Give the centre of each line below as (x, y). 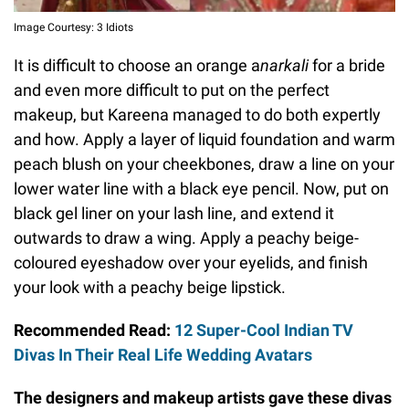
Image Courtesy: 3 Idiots (73, 28)
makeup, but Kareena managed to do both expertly (197, 115)
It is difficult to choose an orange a (137, 66)
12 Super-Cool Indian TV (264, 330)
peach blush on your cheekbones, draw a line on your (204, 164)
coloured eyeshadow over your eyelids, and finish (191, 263)
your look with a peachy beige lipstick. (150, 288)
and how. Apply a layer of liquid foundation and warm (204, 140)
